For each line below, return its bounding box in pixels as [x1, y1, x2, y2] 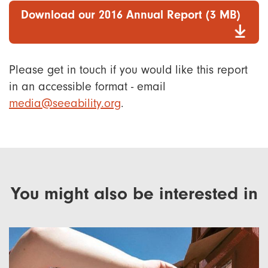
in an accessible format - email [9, 80, 166, 94]
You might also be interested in [10, 183, 258, 205]
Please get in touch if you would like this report [9, 63, 248, 77]
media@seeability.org [9, 97, 121, 111]
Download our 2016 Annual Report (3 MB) [21, 8, 240, 22]
